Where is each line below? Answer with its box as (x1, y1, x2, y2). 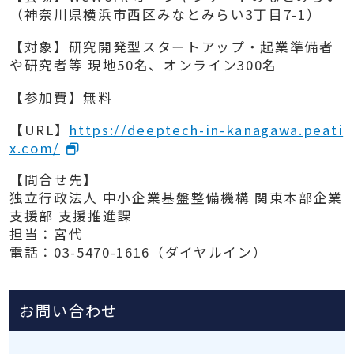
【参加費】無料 (9, 87, 113, 107)
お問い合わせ (18, 299, 119, 322)
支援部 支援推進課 (9, 206, 132, 226)
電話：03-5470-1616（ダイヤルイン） (9, 243, 268, 262)
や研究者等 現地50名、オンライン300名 (9, 55, 278, 74)
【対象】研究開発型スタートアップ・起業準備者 (9, 36, 334, 56)
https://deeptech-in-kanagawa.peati (69, 119, 344, 139)
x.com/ (9, 137, 60, 157)
